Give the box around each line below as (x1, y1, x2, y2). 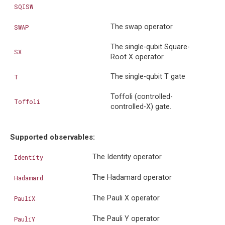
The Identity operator (92, 153, 162, 162)
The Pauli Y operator (92, 214, 160, 223)
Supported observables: (10, 133, 95, 142)
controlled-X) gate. (110, 102, 171, 111)
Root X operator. (110, 53, 165, 62)
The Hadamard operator (92, 173, 172, 182)
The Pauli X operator (92, 194, 160, 203)
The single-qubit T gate (110, 72, 185, 81)
